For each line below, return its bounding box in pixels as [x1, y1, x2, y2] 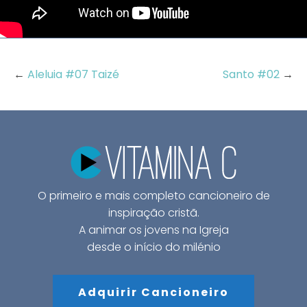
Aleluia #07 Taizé [27, 66, 119, 83]
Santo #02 [223, 66, 282, 83]
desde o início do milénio [86, 239, 221, 256]
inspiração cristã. [108, 205, 199, 221]
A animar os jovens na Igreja [78, 222, 229, 238]
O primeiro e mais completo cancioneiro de [37, 188, 270, 204]
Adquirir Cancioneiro [78, 284, 229, 301]
